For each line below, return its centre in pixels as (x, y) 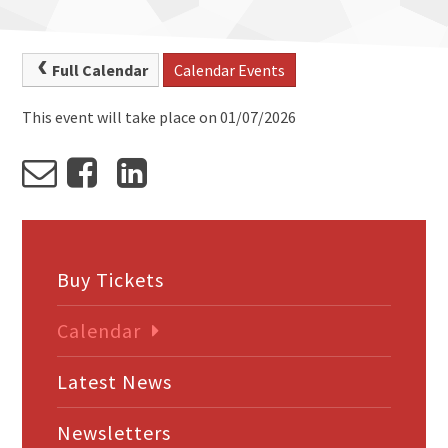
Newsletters (114, 432)
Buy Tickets (111, 279)
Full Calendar (100, 70)
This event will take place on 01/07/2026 (159, 116)
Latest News (115, 381)
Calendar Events (229, 70)
